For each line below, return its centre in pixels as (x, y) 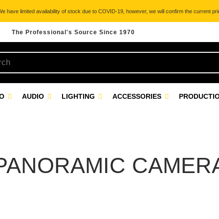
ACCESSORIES (138, 96)
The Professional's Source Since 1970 (73, 32)
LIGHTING (79, 96)
